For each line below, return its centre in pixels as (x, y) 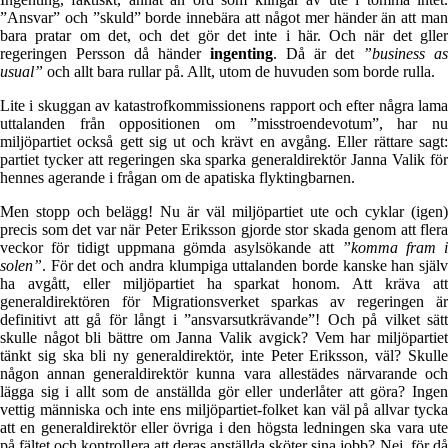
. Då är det (318, 53)
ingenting (241, 53)
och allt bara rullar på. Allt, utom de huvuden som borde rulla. (239, 71)
